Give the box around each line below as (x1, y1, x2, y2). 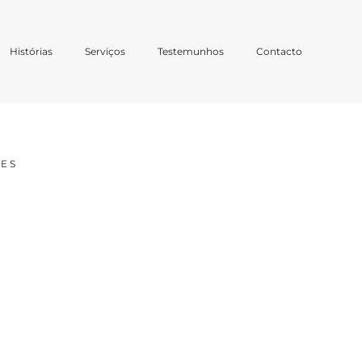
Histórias (10, 44, 53, 57)
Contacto (256, 44, 303, 57)
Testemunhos (158, 44, 225, 57)
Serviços (85, 44, 126, 57)
